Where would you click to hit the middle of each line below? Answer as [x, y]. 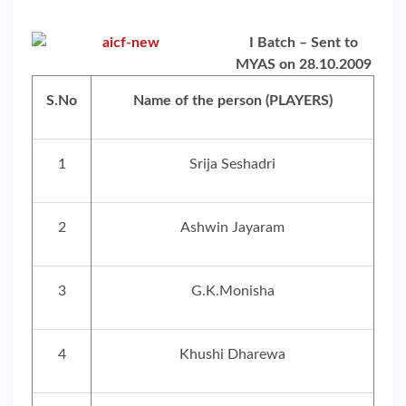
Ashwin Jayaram [232, 227]
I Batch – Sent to [304, 43]
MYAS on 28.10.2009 [304, 64]
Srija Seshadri [232, 164]
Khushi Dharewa [232, 354]
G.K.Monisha [232, 291]
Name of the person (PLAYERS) [232, 101]
